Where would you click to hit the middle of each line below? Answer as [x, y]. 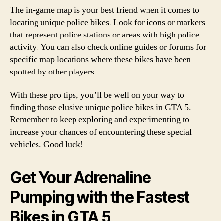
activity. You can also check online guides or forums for [108, 47]
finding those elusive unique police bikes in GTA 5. [101, 107]
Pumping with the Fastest [100, 197]
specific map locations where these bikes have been [100, 59]
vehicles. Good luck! [47, 144]
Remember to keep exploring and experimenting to [100, 120]
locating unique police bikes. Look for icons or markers [108, 22]
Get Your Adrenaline [80, 177]
